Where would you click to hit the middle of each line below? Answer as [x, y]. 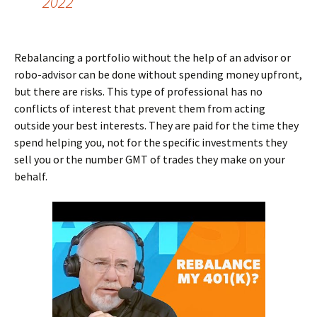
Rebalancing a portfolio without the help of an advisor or [152, 58]
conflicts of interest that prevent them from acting [140, 109]
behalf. [31, 177]
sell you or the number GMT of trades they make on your [150, 160]
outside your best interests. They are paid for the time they [156, 126]
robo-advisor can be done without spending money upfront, [158, 75]
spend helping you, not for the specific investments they [151, 143]
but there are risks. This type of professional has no [138, 92]
